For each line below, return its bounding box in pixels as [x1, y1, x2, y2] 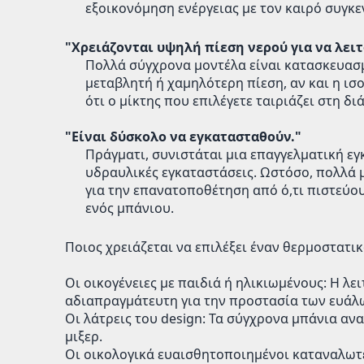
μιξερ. [65, 327, 102, 345]
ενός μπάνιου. [85, 199, 174, 217]
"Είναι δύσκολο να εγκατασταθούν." [65, 128, 301, 145]
